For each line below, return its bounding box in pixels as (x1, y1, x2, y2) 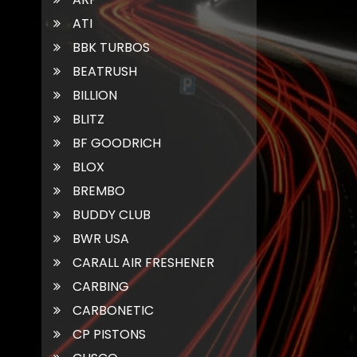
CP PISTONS (73, 324, 146, 343)
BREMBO (73, 181, 125, 200)
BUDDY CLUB (73, 205, 151, 224)
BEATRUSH (73, 61, 137, 80)
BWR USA (73, 229, 129, 248)
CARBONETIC (73, 300, 154, 320)
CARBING (73, 277, 129, 296)
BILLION (73, 85, 117, 104)
